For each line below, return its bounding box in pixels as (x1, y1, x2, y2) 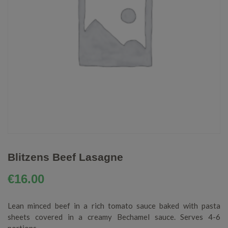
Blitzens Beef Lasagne (8, 151, 123, 163)
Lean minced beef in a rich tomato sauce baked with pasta (8, 201, 220, 210)
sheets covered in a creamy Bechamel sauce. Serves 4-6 (8, 212, 220, 221)
